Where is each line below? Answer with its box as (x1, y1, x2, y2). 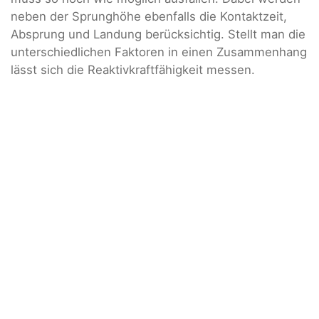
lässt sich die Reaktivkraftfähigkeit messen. (11, 63, 255, 78)
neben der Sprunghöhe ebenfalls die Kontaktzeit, (11, 9, 287, 24)
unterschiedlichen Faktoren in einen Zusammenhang (11, 45, 307, 60)
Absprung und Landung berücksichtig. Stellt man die (11, 27, 305, 42)
